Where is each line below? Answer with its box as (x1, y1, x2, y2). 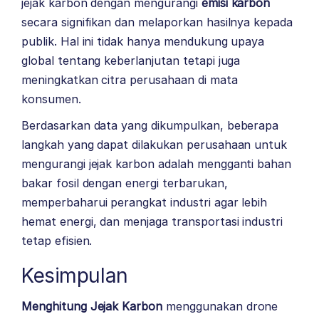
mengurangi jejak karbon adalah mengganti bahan (21, 157, 292, 172)
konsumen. (21, 92, 81, 107)
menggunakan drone (166, 299, 278, 314)
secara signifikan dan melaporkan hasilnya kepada (21, 15, 293, 30)
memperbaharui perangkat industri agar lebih (21, 195, 268, 210)
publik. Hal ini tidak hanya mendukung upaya (21, 34, 265, 49)
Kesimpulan (21, 263, 128, 288)
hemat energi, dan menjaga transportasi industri (21, 214, 283, 229)
